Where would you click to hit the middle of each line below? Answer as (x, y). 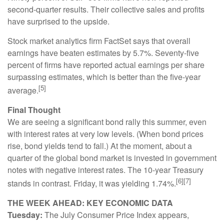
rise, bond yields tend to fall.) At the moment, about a (100, 145)
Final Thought (34, 109)
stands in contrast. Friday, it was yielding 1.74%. (92, 183)
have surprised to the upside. (58, 21)
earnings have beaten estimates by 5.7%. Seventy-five (103, 52)
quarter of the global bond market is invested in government (112, 157)
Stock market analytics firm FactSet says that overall (99, 40)
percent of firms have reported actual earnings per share (106, 64)
